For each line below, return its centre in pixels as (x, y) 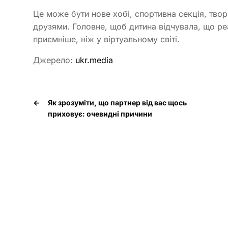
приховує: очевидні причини (100, 114)
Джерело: (54, 60)
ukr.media (94, 60)
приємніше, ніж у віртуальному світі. (106, 39)
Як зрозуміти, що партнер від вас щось (117, 103)
